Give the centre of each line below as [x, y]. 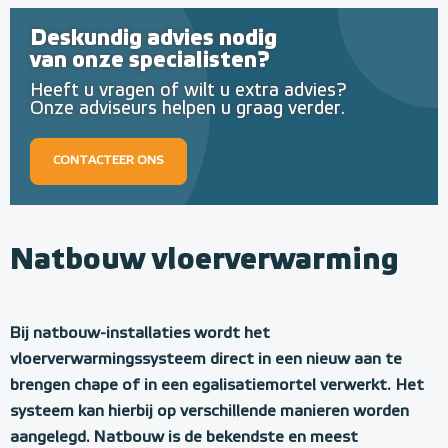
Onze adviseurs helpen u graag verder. [187, 108]
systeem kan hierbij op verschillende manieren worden [209, 411]
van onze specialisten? [150, 60]
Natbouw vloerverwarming [204, 259]
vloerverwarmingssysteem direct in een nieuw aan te [206, 359]
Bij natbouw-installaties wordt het [140, 333]
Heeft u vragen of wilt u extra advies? [188, 90]
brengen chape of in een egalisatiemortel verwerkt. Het [217, 385]
